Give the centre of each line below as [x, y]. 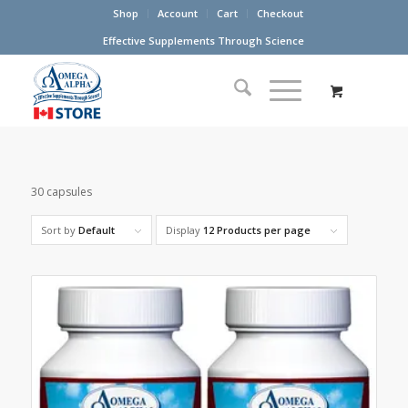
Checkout [280, 13]
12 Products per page [256, 230]
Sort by [59, 230]
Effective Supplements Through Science [204, 41]
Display [184, 230]
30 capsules [61, 192]
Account [178, 13]
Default [96, 230]
